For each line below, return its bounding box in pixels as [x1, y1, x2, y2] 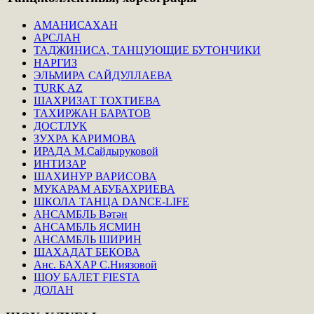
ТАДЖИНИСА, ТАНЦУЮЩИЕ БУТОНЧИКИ [34, 43, 261, 56]
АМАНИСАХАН [34, 18, 118, 31]
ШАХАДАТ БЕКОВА [34, 245, 140, 258]
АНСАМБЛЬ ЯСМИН [34, 220, 141, 233]
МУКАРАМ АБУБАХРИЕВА [34, 182, 175, 195]
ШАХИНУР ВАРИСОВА [34, 170, 157, 182]
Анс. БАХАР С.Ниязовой [34, 258, 157, 271]
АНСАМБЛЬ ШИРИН [34, 233, 142, 245]
